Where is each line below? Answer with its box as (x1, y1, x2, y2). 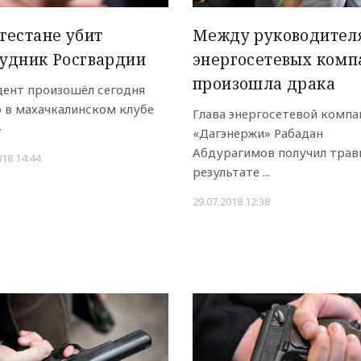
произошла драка (192, 73, 335, 95)
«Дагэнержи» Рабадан (192, 125, 323, 142)
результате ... (192, 164, 270, 180)
